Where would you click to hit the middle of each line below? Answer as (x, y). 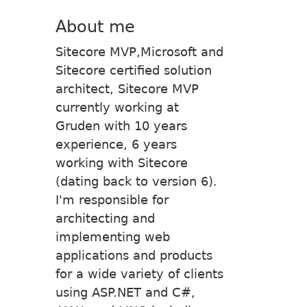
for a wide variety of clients (139, 273)
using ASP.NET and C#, (125, 292)
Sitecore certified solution (134, 70)
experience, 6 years (116, 144)
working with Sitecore (122, 162)
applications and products (134, 255)
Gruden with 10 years (121, 125)
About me (95, 26)
